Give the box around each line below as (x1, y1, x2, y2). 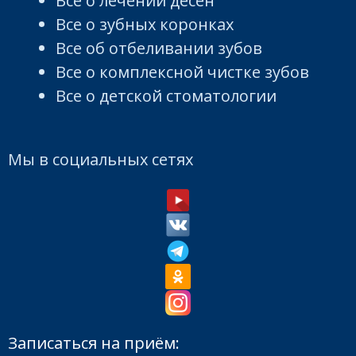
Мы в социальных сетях (8, 148, 193, 170)
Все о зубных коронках (56, 13, 234, 35)
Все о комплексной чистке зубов (56, 60, 309, 83)
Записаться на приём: (8, 332, 180, 354)
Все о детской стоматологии (56, 84, 277, 106)
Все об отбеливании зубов (56, 37, 262, 59)
